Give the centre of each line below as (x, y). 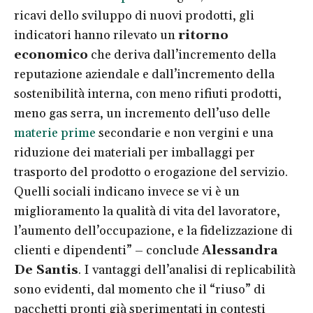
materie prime (55, 133)
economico (51, 54)
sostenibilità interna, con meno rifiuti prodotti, (148, 94)
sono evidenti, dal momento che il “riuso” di (140, 289)
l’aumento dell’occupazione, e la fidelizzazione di (153, 231)
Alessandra (240, 250)
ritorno (203, 35)
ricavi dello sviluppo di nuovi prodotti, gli (134, 15)
